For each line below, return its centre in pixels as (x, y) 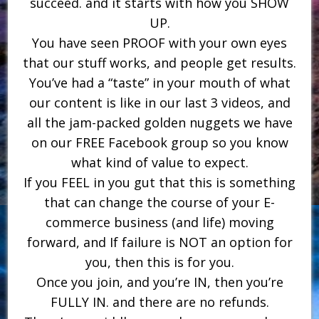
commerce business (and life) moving (159, 222)
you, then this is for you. (159, 262)
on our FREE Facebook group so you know (159, 142)
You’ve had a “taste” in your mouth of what (159, 82)
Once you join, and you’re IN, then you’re (159, 282)
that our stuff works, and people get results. (159, 62)
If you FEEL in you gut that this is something (159, 182)
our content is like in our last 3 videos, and (159, 102)
